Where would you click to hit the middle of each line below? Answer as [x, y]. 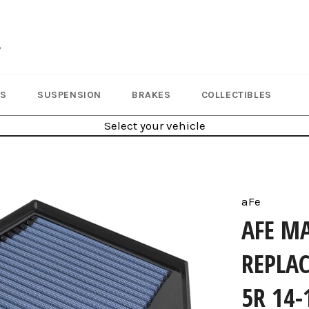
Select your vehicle [154, 125]
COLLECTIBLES [236, 95]
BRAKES [151, 95]
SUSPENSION [70, 95]
